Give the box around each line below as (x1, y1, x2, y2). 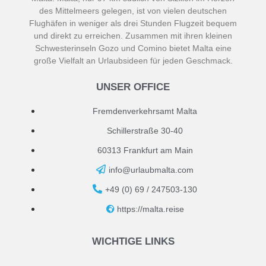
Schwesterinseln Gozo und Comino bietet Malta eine (34, 43, 232, 53)
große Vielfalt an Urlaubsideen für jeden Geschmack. (33, 56, 233, 66)
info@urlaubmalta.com (109, 164, 194, 175)
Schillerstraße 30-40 (107, 125, 183, 135)
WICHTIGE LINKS (91, 236, 175, 248)
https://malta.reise (116, 204, 184, 214)
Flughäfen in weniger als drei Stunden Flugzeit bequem (29, 18, 237, 28)
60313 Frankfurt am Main (97, 145, 193, 155)
